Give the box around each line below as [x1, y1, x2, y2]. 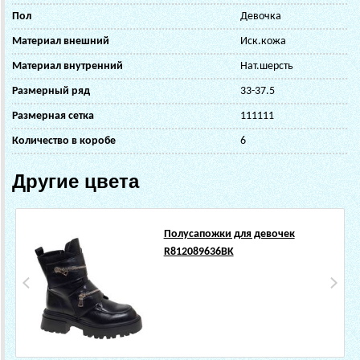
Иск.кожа [240, 35, 286, 47]
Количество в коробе [12, 134, 116, 147]
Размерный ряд [12, 84, 90, 97]
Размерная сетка [12, 109, 94, 122]
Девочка [240, 10, 281, 22]
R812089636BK [163, 245, 234, 258]
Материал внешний [12, 35, 109, 47]
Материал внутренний [12, 59, 123, 72]
